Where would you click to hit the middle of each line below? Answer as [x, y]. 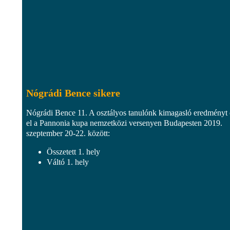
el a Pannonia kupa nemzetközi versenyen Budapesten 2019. [124, 123]
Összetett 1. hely [73, 151]
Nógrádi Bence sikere [73, 93]
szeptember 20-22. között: [68, 133]
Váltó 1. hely [68, 162]
